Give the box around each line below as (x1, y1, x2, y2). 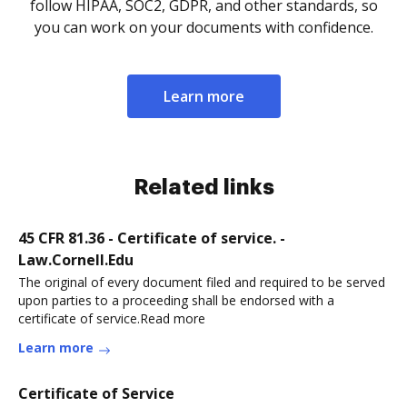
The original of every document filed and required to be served (18, 273, 385, 291)
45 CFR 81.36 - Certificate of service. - (18, 227, 285, 248)
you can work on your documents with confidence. (34, 16, 373, 37)
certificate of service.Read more (18, 309, 205, 327)
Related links (133, 175, 274, 198)
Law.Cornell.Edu (18, 249, 134, 270)
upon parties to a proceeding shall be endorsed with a (18, 291, 334, 309)
